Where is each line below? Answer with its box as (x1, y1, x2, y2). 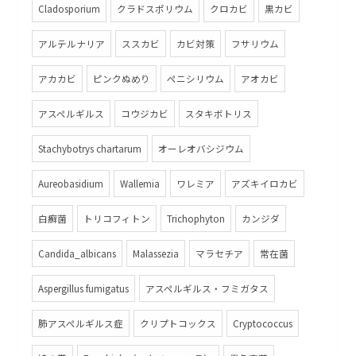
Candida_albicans (38, 247, 116, 260)
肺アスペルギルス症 (38, 317, 123, 330)
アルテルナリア (38, 37, 105, 50)
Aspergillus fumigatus (38, 282, 129, 295)
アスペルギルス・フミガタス (145, 282, 269, 295)
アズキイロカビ (231, 177, 298, 190)
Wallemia (120, 177, 160, 190)
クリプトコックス (140, 317, 216, 330)
